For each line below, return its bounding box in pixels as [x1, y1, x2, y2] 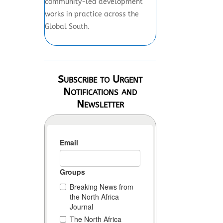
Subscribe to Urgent [58, 73, 143, 86]
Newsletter [76, 98, 124, 111]
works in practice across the [45, 9, 139, 18]
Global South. [45, 22, 90, 31]
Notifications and [63, 85, 137, 98]
